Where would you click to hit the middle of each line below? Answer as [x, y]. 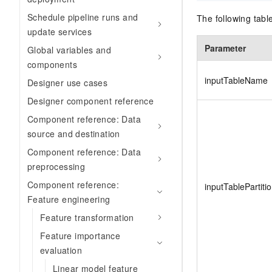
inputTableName [236, 80]
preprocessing [56, 166]
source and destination [74, 134]
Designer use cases [68, 83]
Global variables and [70, 50]
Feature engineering [69, 199]
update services [60, 32]
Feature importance [80, 236]
